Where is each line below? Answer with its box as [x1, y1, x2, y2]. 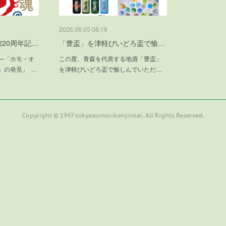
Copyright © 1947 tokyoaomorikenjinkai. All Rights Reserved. [22, 111, 204, 119]
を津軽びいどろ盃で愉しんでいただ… [59, 65, 162, 74]
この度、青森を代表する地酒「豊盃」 [59, 54, 162, 63]
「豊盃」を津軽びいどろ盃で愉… [59, 38, 165, 48]
